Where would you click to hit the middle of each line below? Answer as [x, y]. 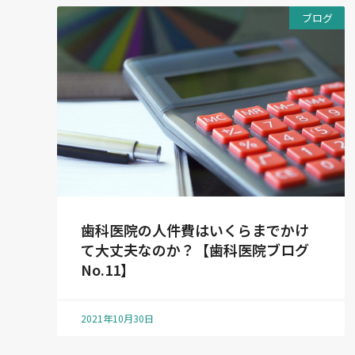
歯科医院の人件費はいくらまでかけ [195, 229]
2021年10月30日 [117, 318]
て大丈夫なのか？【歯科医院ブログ [195, 249]
